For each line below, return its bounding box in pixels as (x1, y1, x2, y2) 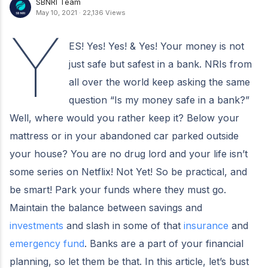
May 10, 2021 (36, 8, 77, 17)
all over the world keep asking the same (69, 75, 251, 88)
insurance (184, 219, 229, 232)
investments (10, 219, 63, 232)
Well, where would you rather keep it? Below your (10, 111, 239, 124)
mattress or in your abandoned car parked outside (10, 129, 239, 142)
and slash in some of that (63, 219, 184, 232)
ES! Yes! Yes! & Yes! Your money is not (69, 39, 245, 52)
